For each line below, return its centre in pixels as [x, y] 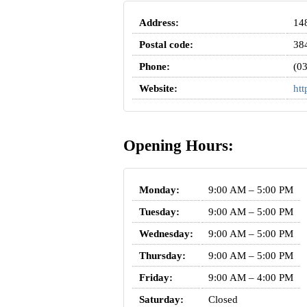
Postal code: [166, 45]
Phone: [154, 67]
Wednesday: [166, 233]
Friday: [156, 277]
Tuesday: [159, 211]
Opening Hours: [178, 146]
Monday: [159, 189]
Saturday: [161, 299]
